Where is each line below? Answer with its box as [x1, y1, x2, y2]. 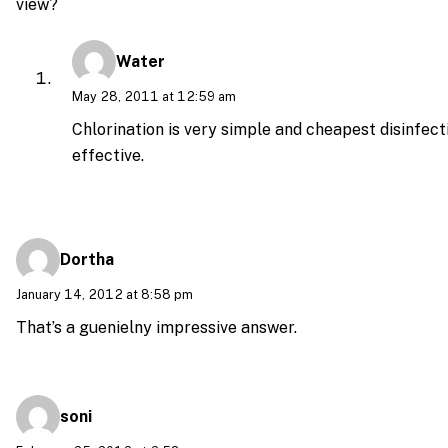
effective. [72, 146, 144, 165]
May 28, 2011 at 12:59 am [72, 89, 236, 105]
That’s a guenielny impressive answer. [16, 317, 297, 337]
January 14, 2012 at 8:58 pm [16, 286, 193, 302]
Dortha [60, 249, 114, 269]
